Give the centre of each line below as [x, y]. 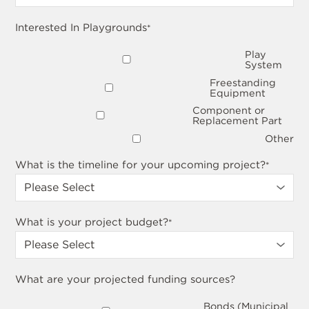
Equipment [237, 92]
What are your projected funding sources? [126, 280]
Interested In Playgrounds [81, 28]
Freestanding [242, 82]
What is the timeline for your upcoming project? [141, 165]
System [263, 64]
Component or [229, 110]
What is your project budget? [92, 222]
